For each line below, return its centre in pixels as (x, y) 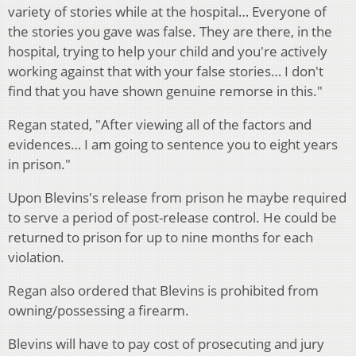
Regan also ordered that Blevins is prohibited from (163, 291)
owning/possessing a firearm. (100, 311)
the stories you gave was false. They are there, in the (170, 32)
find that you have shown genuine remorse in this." (165, 91)
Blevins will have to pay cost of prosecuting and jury (166, 344)
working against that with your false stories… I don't (166, 72)
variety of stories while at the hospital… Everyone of (167, 12)
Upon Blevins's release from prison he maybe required (177, 198)
